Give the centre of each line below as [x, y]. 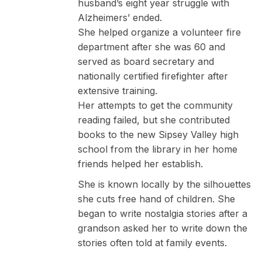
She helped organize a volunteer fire [159, 32]
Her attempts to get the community [155, 105]
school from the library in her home [157, 149]
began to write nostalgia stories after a [162, 213]
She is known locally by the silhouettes [164, 184]
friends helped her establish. [140, 163]
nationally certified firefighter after [153, 76]
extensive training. [117, 90]
